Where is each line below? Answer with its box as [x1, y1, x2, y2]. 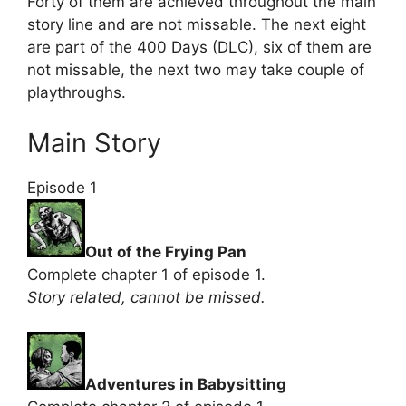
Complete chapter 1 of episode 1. [27, 265, 266, 284]
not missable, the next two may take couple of [27, 61, 364, 79]
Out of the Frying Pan [85, 242, 246, 261]
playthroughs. [27, 83, 126, 101]
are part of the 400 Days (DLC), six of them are [27, 38, 372, 56]
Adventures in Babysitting [85, 375, 286, 393]
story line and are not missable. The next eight [27, 15, 366, 34]
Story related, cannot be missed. [27, 287, 266, 306]
